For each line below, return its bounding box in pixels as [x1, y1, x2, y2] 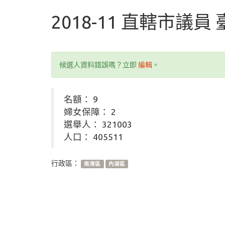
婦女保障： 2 [64, 107, 116, 117]
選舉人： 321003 [64, 120, 132, 129]
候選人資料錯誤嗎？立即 [59, 61, 138, 69]
